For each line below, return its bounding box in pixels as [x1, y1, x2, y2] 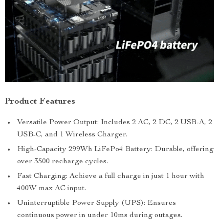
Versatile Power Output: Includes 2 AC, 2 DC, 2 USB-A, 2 [17, 119, 212, 127]
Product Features [5, 97, 75, 107]
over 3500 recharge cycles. [17, 158, 108, 166]
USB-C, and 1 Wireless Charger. [17, 131, 127, 139]
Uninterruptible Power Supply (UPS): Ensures [17, 199, 176, 208]
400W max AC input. [17, 185, 86, 193]
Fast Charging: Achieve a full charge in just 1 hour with [17, 173, 204, 181]
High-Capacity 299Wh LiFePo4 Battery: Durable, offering [17, 146, 214, 154]
